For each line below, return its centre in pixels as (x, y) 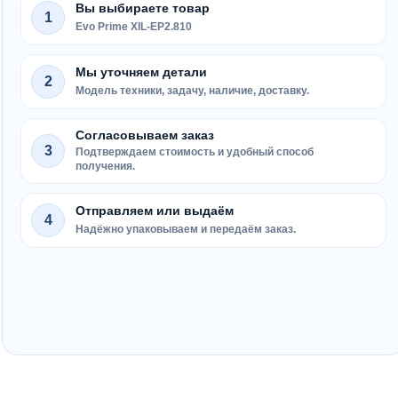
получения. (105, 166)
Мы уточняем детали (141, 72)
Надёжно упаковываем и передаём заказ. (186, 229)
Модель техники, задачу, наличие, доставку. (192, 91)
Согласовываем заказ (145, 135)
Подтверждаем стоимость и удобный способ (195, 152)
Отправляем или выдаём (155, 211)
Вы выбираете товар (143, 8)
